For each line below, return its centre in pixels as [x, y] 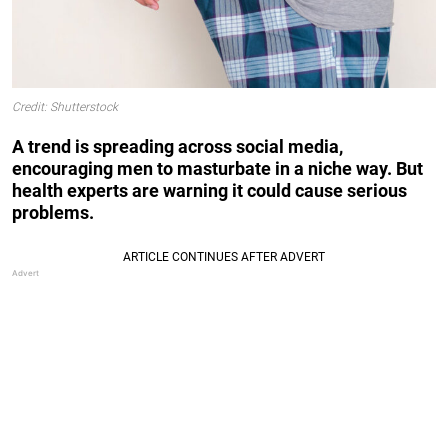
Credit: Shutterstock [65, 107]
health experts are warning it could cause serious [209, 190]
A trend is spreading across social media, [177, 146]
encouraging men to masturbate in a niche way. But [217, 168]
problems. [53, 212]
